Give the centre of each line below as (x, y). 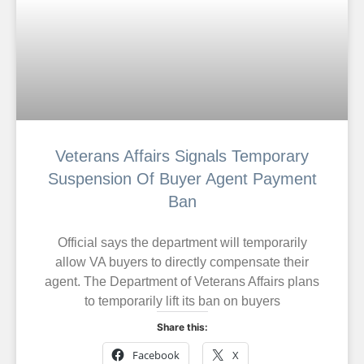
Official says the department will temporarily (182, 242)
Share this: (182, 327)
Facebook (156, 355)
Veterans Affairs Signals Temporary (182, 156)
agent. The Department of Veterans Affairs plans (182, 281)
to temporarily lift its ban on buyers (182, 301)
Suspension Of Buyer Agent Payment (182, 178)
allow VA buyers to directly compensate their (182, 262)
